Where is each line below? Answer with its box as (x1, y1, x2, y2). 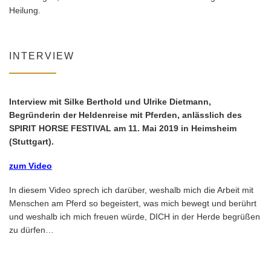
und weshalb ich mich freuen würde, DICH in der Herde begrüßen (9, 212, 260, 221)
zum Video (9, 161, 52, 171)
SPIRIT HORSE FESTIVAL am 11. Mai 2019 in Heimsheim (9, 123, 237, 134)
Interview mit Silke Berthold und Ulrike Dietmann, (9, 97, 211, 107)
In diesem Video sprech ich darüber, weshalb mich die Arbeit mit (9, 185, 253, 195)
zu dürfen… (9, 225, 54, 235)
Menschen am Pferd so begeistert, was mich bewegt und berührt (9, 198, 256, 208)
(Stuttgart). (9, 137, 54, 147)
